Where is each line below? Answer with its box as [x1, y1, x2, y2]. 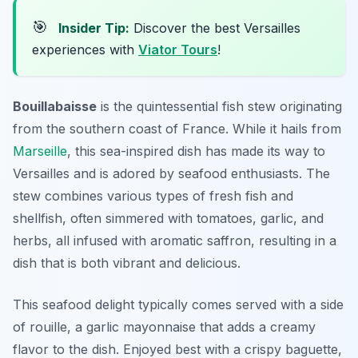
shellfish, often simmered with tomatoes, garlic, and [13, 210, 324, 227]
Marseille [13, 143, 67, 160]
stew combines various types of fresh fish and [13, 188, 293, 205]
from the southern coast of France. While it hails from [13, 121, 341, 137]
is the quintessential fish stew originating [97, 98, 342, 115]
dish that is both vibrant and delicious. [13, 255, 241, 272]
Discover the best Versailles [129, 20, 300, 37]
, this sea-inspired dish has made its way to [67, 143, 325, 160]
